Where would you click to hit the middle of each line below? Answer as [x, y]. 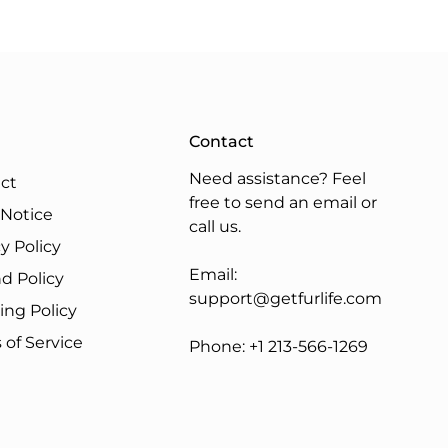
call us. [215, 226]
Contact [222, 141]
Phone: [219, 346]
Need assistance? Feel [278, 178]
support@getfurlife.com [286, 298]
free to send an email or [283, 202]
